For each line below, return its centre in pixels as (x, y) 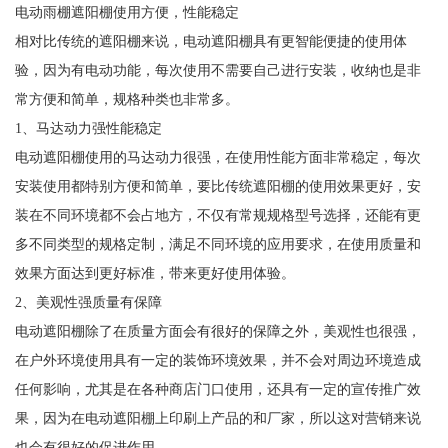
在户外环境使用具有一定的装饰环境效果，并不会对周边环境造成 (217, 359)
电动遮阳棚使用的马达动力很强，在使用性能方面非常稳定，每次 (217, 156)
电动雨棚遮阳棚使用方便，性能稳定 (126, 11)
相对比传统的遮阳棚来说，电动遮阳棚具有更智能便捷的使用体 (210, 40)
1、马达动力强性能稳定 (88, 127)
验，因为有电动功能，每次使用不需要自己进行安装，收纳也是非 (217, 69)
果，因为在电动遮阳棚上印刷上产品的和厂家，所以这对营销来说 (217, 417)
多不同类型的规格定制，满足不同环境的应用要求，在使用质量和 (217, 243)
